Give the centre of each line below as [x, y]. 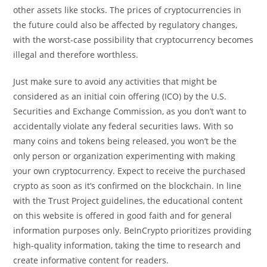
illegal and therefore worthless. [76, 55]
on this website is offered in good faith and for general [123, 216]
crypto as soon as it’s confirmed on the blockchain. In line [128, 186]
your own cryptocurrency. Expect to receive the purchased [130, 171]
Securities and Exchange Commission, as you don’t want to [130, 111]
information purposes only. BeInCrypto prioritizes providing [133, 231]
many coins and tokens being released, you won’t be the [125, 141]
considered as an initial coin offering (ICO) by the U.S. [120, 97]
